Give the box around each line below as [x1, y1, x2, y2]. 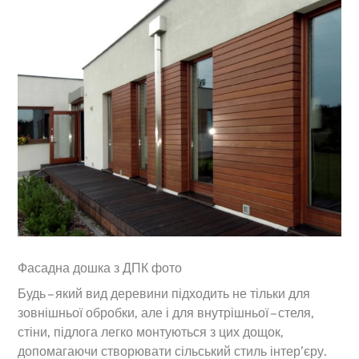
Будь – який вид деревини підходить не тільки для [18, 286, 311, 302]
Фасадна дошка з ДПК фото [18, 260, 183, 276]
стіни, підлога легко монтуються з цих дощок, [18, 325, 284, 341]
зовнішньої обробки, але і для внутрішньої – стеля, [18, 305, 315, 321]
